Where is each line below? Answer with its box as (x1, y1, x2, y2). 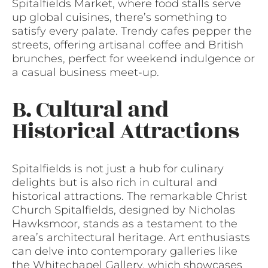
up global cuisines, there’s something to (12, 11, 227, 25)
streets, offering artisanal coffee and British (12, 38, 243, 52)
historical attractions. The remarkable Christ (12, 190, 247, 203)
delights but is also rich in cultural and (12, 176, 217, 190)
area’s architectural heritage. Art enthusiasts (12, 231, 250, 245)
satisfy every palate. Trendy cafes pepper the (12, 25, 252, 38)
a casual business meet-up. (12, 66, 159, 80)
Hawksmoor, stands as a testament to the (12, 217, 237, 231)
